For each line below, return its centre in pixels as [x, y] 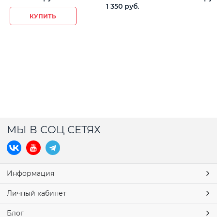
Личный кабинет [37, 193]
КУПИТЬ [43, 16]
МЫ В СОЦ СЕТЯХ [54, 130]
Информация [31, 173]
